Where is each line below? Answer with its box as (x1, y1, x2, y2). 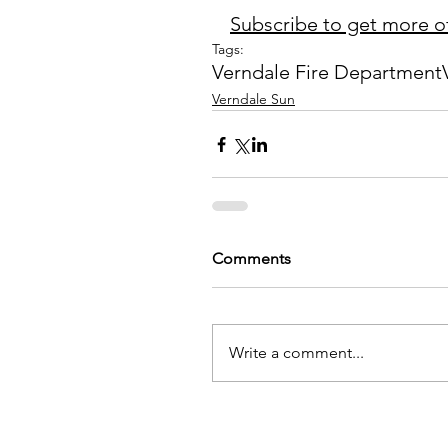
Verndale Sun (212, 90, 295, 108)
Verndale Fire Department (212, 60, 442, 84)
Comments (212, 249, 291, 268)
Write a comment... (229, 343, 364, 362)
